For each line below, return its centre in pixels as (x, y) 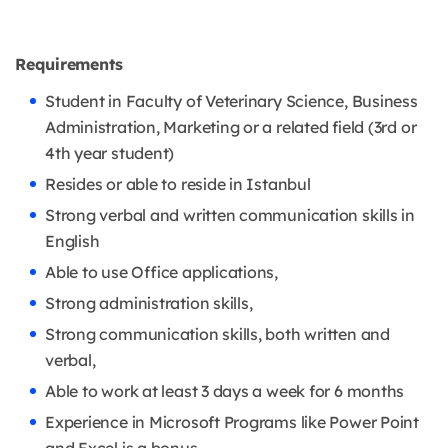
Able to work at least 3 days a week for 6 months (225, 391)
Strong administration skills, (149, 303)
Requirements (69, 64)
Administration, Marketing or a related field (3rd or (231, 127)
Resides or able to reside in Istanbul (178, 184)
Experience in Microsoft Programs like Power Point (232, 422)
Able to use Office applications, (162, 272)
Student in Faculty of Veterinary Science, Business (231, 101)
